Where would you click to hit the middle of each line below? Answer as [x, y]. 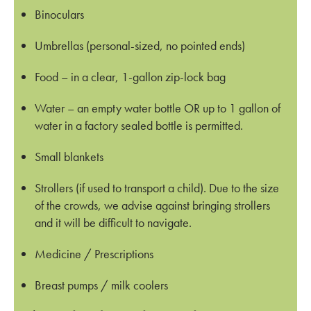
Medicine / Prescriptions [94, 253]
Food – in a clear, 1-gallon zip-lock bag [130, 76]
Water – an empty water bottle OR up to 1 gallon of [158, 108]
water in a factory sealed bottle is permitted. [139, 125]
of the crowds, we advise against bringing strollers [152, 205]
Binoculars [59, 14]
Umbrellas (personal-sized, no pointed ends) [140, 45]
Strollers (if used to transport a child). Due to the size [157, 187]
